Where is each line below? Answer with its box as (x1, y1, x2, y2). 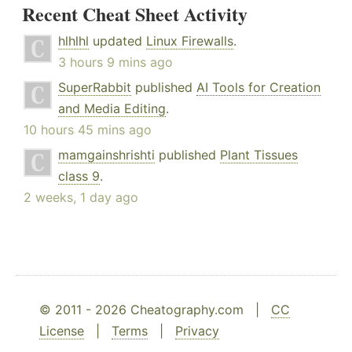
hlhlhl (58, 33, 89, 49)
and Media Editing (58, 101, 166, 117)
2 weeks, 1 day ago (24, 189, 138, 206)
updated (89, 33, 146, 49)
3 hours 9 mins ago (58, 54, 173, 71)
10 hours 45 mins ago (24, 122, 152, 138)
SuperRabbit (58, 79, 131, 96)
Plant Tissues (220, 147, 298, 163)
